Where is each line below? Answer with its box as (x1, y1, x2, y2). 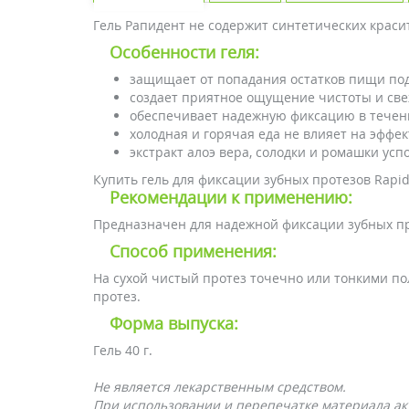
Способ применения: (110, 240, 277, 262)
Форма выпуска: (110, 312, 238, 334)
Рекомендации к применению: (110, 186, 352, 208)
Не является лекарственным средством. (93, 378, 346, 395)
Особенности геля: (110, 41, 259, 63)
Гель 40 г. (93, 341, 152, 359)
